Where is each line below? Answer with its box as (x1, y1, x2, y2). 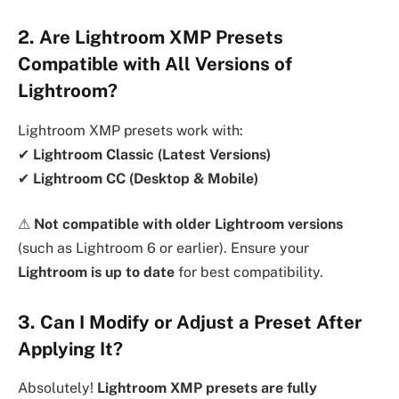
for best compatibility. (175, 264, 323, 281)
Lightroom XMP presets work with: (18, 121, 243, 139)
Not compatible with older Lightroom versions (34, 216, 343, 233)
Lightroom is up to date (18, 264, 175, 281)
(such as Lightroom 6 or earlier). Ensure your (18, 240, 309, 257)
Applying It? (18, 338, 123, 360)
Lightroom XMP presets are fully (97, 379, 317, 397)
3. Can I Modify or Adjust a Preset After (18, 311, 362, 333)
